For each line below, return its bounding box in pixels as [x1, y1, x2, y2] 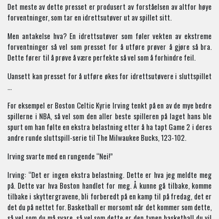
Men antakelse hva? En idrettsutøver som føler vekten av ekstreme [7, 30, 212, 41]
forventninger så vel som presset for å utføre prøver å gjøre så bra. [7, 41, 212, 52]
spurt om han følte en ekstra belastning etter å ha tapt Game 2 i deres [7, 121, 212, 132]
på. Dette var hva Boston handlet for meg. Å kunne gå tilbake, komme [7, 180, 212, 191]
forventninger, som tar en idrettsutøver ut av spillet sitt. [7, 12, 172, 22]
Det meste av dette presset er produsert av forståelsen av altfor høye [7, 1, 212, 12]
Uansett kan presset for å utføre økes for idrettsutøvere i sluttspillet [7, 70, 212, 81]
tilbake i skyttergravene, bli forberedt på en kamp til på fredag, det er [7, 191, 212, 201]
